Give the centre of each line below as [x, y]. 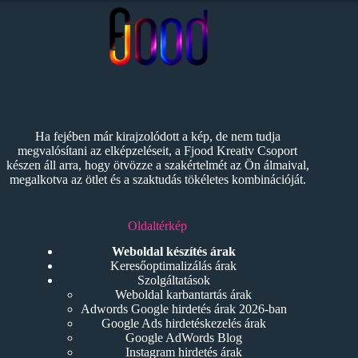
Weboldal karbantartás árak [184, 295]
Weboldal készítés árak [173, 252]
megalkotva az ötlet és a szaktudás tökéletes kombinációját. [157, 179]
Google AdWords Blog [183, 338]
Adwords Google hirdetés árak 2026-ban [183, 309]
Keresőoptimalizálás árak [174, 266]
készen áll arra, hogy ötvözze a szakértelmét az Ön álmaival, [157, 165]
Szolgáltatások [173, 280]
